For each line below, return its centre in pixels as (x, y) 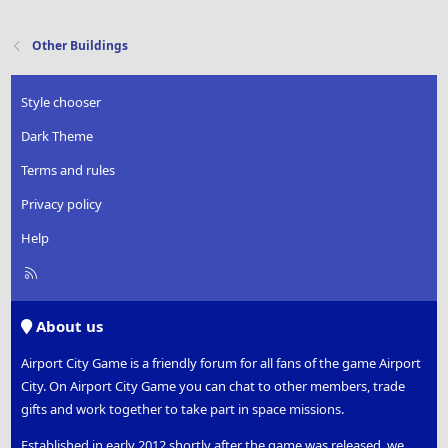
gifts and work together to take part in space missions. (183, 409)
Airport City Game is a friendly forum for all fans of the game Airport (221, 363)
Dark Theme (57, 136)
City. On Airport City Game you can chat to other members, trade (213, 386)
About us (68, 326)
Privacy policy (62, 204)
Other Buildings (80, 46)
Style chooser (61, 102)
